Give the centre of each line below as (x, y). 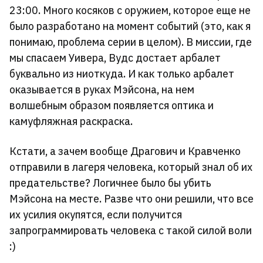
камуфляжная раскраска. (71, 122)
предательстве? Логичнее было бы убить (110, 183)
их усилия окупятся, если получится (96, 215)
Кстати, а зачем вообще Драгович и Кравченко (125, 151)
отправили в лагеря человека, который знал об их (131, 167)
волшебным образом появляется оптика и (112, 106)
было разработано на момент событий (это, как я (130, 26)
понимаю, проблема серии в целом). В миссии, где (131, 42)
